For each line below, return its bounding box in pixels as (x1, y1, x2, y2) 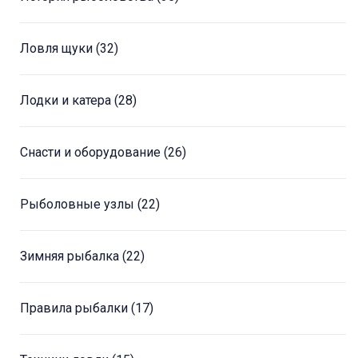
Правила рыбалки (20, 300, 131, 316)
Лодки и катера (20, 93, 114, 109)
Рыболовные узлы (20, 197, 137, 213)
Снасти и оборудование (20, 145, 164, 161)
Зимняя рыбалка (20, 249, 122, 265)
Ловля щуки (20, 41, 96, 57)
